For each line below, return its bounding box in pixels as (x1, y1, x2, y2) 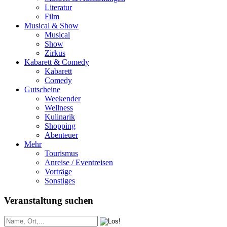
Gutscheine (24, 85, 60, 94)
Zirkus (45, 49, 65, 58)
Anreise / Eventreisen (45, 158, 113, 167)
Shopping (45, 122, 75, 131)
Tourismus (45, 149, 78, 158)
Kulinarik (45, 112, 75, 122)
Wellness (45, 103, 73, 112)
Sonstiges (45, 176, 75, 185)
